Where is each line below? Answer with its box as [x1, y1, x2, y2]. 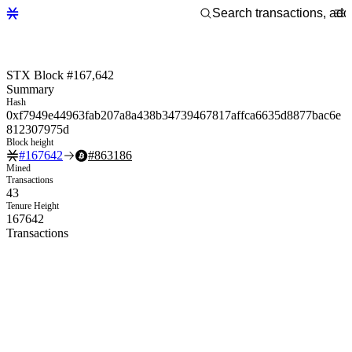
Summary [6, 82, 54, 96]
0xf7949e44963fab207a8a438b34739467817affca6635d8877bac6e [6, 108, 341, 122]
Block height [6, 136, 53, 148]
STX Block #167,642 [6, 68, 114, 82]
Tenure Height [6, 200, 59, 211]
